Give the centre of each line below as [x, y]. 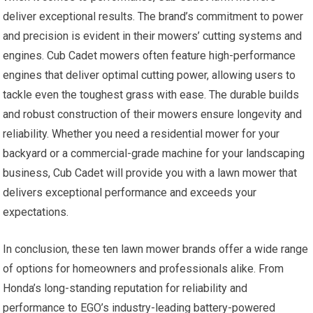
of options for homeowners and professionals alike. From [144, 269]
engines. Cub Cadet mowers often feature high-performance [150, 56]
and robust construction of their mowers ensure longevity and [153, 115]
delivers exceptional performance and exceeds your [130, 193]
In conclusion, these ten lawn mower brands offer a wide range [156, 249]
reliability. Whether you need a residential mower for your [141, 134]
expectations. [36, 212]
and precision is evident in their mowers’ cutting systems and [153, 36]
